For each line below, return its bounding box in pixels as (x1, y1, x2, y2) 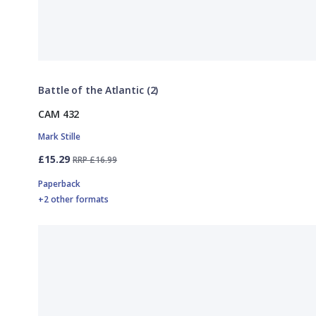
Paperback (38, 177, 80, 190)
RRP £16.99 (73, 153, 117, 166)
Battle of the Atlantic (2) (38, 83, 159, 97)
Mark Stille (38, 130, 80, 142)
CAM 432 (38, 107, 80, 121)
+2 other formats (38, 193, 109, 205)
